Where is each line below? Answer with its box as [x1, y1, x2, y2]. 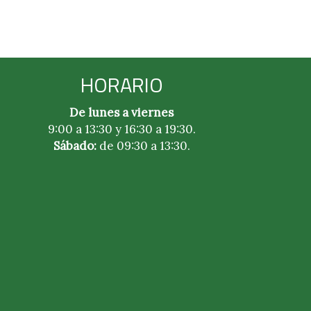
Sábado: [53, 138, 96, 153]
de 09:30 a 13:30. [96, 138, 190, 153]
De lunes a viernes [69, 105, 174, 120]
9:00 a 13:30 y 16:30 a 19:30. [47, 121, 196, 137]
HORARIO [80, 69, 163, 100]
